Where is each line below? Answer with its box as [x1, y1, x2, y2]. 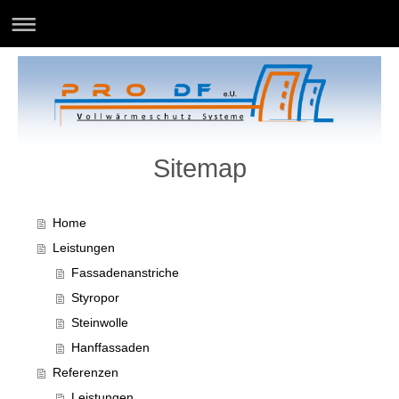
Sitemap [152, 153, 247, 183]
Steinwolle [71, 315, 129, 330]
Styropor [71, 290, 120, 305]
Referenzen [52, 365, 118, 380]
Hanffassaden [71, 340, 151, 355]
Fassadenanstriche [71, 265, 180, 281]
